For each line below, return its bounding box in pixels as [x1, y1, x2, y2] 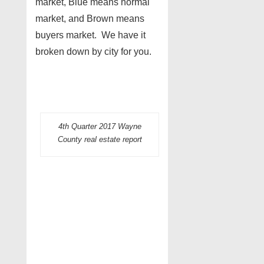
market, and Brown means [35, 14, 144, 24]
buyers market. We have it [35, 30, 146, 41]
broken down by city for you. [35, 47, 151, 57]
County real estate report [57, 135, 142, 144]
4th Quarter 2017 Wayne [58, 122, 141, 131]
